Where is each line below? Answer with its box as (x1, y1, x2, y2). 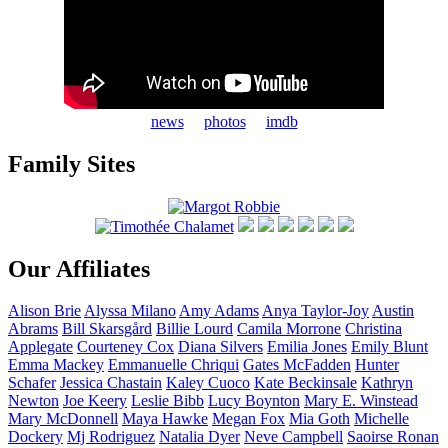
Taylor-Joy (301, 302, 369, 320)
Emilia (267, 338, 312, 356)
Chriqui (191, 356, 239, 374)
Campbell (282, 428, 343, 446)
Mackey (53, 356, 104, 374)
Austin (372, 302, 414, 320)
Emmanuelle (108, 356, 191, 374)
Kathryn (361, 374, 413, 392)
